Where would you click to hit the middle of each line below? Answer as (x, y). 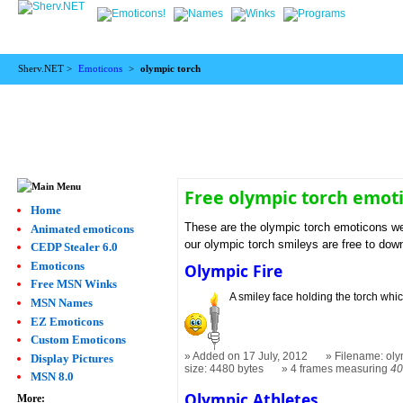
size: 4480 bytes (224, 369)
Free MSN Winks (73, 284)
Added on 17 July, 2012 (251, 357)
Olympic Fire (234, 271)
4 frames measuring (341, 369)
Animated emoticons (82, 228)
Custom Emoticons (78, 340)
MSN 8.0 (52, 377)
